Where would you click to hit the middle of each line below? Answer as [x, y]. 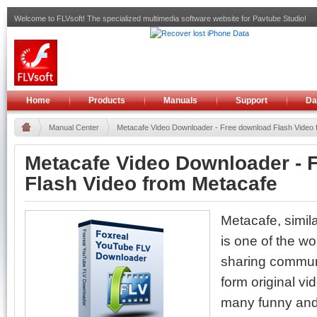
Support [252, 100]
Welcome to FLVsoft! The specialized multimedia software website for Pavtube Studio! [160, 18]
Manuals [180, 100]
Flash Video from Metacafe [151, 184]
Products [107, 100]
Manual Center [74, 127]
